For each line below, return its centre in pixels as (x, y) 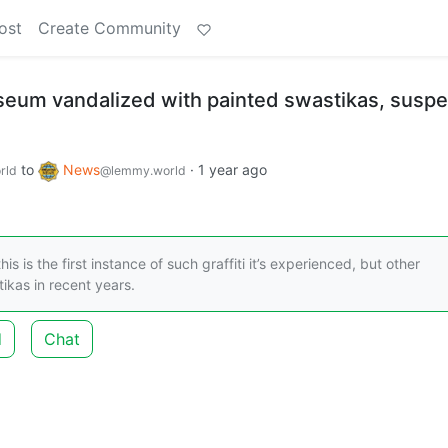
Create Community (109, 28)
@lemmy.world (143, 170)
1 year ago (232, 169)
